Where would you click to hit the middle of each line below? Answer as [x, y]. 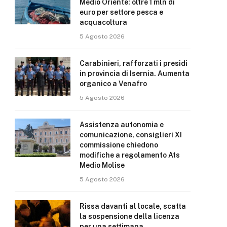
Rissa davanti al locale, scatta [133, 206]
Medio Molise [102, 165]
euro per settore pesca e [121, 12]
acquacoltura [103, 22]
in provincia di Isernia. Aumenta [135, 73]
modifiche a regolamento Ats [130, 155]
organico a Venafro [113, 84]
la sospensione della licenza [129, 216]
